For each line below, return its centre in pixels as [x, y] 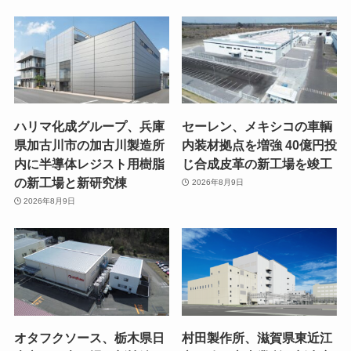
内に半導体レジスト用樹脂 [89, 163]
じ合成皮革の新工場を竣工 [257, 163]
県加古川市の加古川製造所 [89, 145]
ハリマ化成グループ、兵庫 [89, 126]
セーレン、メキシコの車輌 [257, 126]
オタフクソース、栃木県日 [89, 337]
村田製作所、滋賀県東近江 [257, 337]
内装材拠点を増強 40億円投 [260, 145]
